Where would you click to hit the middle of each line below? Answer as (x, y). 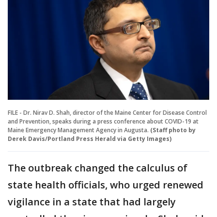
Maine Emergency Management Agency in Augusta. (78, 130)
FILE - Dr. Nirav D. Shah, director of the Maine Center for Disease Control (107, 112)
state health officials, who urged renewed (106, 185)
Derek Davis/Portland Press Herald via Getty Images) (90, 139)
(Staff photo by (173, 130)
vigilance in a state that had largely (92, 201)
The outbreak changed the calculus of (98, 168)
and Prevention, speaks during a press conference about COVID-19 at (103, 121)
